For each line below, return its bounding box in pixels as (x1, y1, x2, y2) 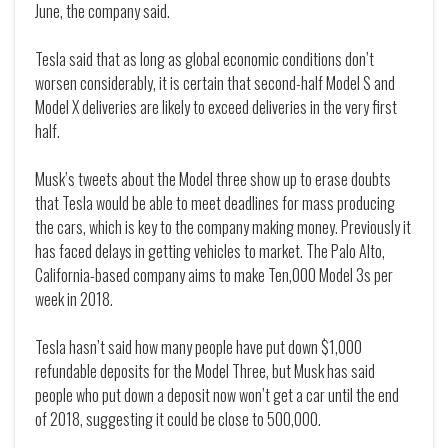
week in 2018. (35, 287, 113, 312)
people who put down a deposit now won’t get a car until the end (35, 383, 399, 408)
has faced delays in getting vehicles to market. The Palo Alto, (35, 239, 385, 264)
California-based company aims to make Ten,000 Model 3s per (35, 263, 393, 288)
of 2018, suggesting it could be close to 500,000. (35, 407, 321, 432)
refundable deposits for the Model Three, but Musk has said (35, 359, 375, 384)
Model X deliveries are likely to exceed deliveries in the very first (35, 95, 397, 120)
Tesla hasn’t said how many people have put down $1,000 (35, 335, 362, 360)
